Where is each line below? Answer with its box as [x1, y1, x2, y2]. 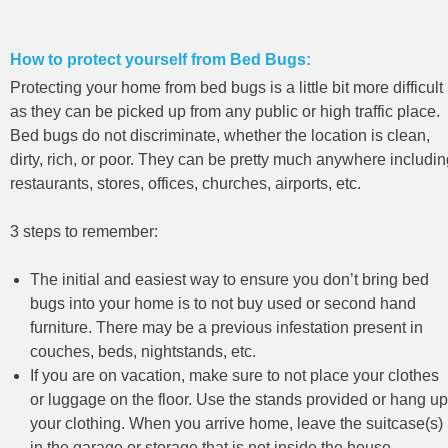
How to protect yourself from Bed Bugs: [10, 50, 311, 68]
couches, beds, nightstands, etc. [30, 342, 256, 360]
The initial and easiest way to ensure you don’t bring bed [30, 270, 429, 288]
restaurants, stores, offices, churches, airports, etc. [10, 174, 361, 192]
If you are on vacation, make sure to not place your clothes [30, 366, 439, 384]
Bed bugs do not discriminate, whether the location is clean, [10, 126, 430, 144]
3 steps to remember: [10, 222, 158, 240]
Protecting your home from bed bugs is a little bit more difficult [10, 78, 443, 96]
